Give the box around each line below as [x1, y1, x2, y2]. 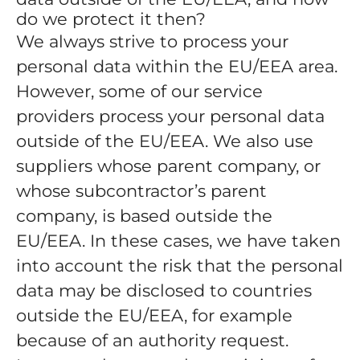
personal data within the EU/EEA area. [16, 56, 337, 76]
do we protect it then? [16, 9, 206, 29]
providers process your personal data [16, 106, 325, 126]
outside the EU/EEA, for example [16, 305, 292, 325]
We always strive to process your [16, 31, 288, 51]
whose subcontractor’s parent [16, 181, 267, 201]
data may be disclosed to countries [16, 280, 312, 301]
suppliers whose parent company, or [16, 156, 321, 176]
